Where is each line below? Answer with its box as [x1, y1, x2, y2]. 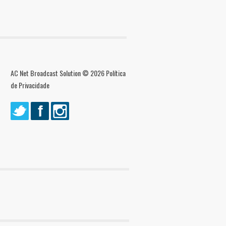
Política [106, 67, 126, 78]
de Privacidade [11, 79, 49, 90]
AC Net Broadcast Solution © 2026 [11, 67, 106, 78]
